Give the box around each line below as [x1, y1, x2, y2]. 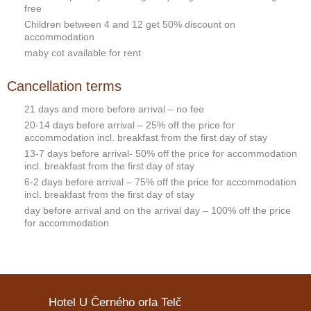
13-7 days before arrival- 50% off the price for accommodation [24, 148, 297, 159]
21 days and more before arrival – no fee [24, 103, 204, 115]
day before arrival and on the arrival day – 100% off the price [24, 205, 291, 216]
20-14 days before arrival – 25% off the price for [24, 119, 235, 131]
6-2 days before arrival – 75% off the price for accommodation [24, 176, 296, 187]
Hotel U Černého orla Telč [49, 296, 182, 309]
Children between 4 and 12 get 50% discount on [24, 19, 235, 30]
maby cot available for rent [24, 47, 141, 58]
